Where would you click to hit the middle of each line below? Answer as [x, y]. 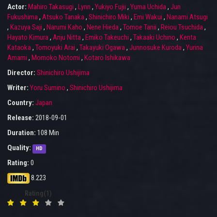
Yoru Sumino [48, 88]
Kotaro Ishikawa [107, 58]
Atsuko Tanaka [63, 17]
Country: [21, 103]
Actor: [18, 7]
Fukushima [23, 17]
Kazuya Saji [26, 27]
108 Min [47, 133]
